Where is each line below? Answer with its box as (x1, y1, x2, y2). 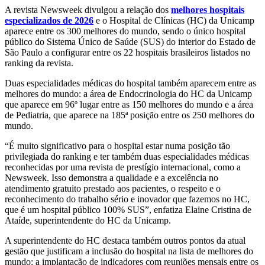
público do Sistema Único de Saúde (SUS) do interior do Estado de (5, 36, 256, 47)
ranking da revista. (5, 57, 73, 68)
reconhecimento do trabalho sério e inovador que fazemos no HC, (5, 193, 250, 204)
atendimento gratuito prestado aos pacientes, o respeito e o (5, 183, 221, 193)
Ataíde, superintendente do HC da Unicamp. (5, 215, 171, 225)
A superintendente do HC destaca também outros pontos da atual (5, 235, 245, 245)
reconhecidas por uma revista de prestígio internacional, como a (5, 161, 241, 172)
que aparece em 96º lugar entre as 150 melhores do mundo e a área (5, 99, 253, 109)
